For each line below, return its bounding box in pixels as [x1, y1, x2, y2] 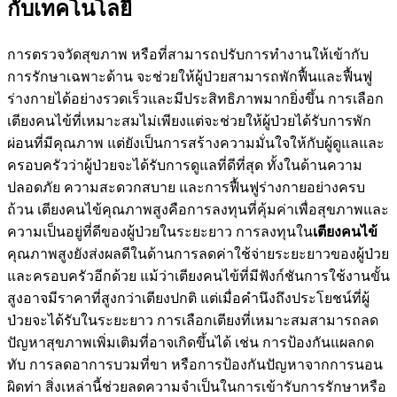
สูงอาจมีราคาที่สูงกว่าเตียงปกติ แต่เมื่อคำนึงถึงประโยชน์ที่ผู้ [7, 290, 370, 306]
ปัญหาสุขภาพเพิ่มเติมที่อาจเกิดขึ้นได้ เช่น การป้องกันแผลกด [7, 334, 374, 350]
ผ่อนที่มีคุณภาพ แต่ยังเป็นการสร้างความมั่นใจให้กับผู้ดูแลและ [7, 135, 385, 151]
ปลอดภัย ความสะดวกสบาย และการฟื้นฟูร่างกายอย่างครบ [7, 179, 365, 195]
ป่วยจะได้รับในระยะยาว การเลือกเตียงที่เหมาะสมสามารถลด [7, 312, 378, 328]
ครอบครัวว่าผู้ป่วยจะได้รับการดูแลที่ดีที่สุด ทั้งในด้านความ [7, 157, 362, 173]
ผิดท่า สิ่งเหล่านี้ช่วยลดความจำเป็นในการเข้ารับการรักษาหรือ [7, 378, 386, 394]
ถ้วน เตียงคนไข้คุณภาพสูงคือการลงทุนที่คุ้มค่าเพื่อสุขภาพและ [7, 201, 389, 217]
